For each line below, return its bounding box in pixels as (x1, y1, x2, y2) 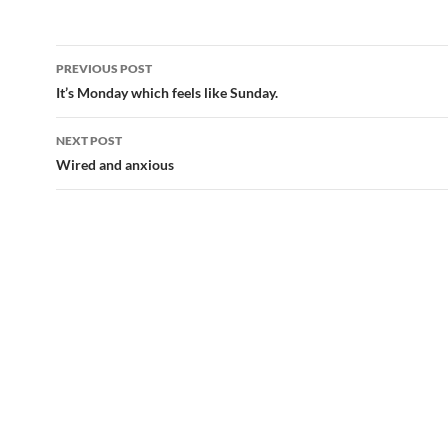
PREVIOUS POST (56, 61, 152, 76)
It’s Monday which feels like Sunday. (56, 84, 278, 101)
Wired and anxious (56, 156, 174, 173)
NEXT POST (56, 133, 122, 148)
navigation (55, 80, 179, 112)
